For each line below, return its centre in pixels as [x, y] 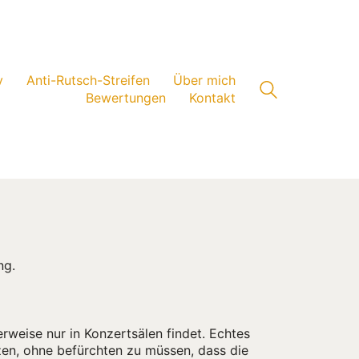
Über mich [204, 81]
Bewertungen [126, 97]
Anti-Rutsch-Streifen [88, 81]
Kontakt [212, 97]
